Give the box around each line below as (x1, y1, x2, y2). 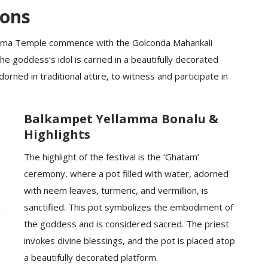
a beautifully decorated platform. (23, 251, 158, 264)
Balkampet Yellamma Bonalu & (23, 111, 218, 127)
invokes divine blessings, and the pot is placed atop (23, 234, 235, 247)
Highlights (23, 126, 90, 143)
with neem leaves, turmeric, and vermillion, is (23, 184, 208, 197)
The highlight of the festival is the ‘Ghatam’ (23, 151, 199, 163)
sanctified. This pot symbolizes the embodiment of (23, 201, 233, 214)
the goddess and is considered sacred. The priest (23, 218, 229, 230)
